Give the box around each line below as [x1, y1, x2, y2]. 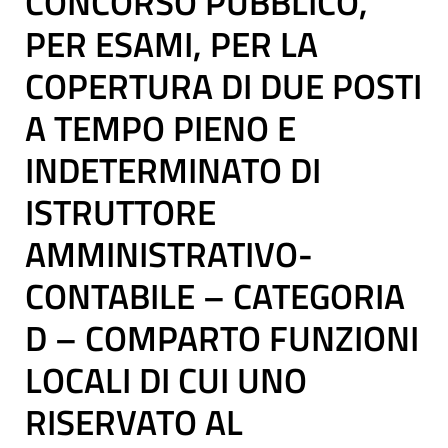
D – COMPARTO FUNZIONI [25, 311, 419, 365]
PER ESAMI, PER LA [25, 17, 318, 71]
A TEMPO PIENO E [25, 101, 296, 155]
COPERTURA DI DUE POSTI [25, 59, 422, 113]
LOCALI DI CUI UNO [25, 353, 307, 407]
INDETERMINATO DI [25, 143, 321, 197]
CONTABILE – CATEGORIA [25, 269, 405, 323]
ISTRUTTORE [25, 185, 216, 239]
